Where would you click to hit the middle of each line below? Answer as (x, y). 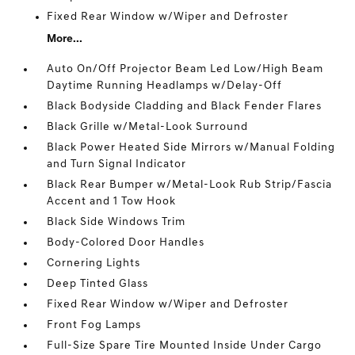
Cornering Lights (94, 264)
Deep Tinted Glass (98, 284)
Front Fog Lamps (94, 326)
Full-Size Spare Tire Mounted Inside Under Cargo (185, 346)
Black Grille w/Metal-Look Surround (148, 128)
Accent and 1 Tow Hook (112, 202)
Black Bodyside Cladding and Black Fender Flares (185, 107)
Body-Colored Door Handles (126, 243)
